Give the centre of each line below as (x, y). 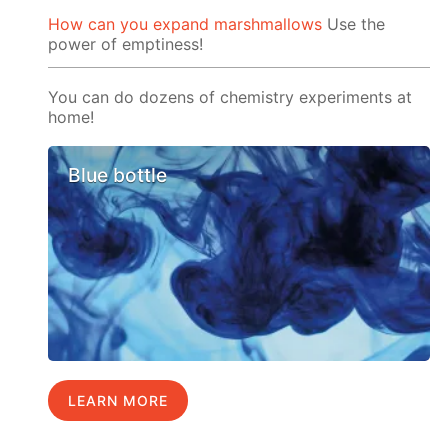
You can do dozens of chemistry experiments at (230, 97)
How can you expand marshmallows (185, 24)
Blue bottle (118, 175)
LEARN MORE (118, 401)
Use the (354, 24)
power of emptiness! (126, 44)
